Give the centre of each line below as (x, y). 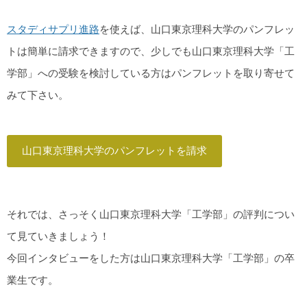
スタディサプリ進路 (53, 29)
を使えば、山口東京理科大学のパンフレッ (197, 29)
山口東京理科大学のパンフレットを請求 (114, 150)
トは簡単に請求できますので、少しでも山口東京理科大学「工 (151, 51)
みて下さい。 (38, 95)
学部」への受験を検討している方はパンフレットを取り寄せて (151, 73)
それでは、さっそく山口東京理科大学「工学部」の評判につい (151, 214)
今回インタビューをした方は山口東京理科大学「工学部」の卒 (151, 258)
